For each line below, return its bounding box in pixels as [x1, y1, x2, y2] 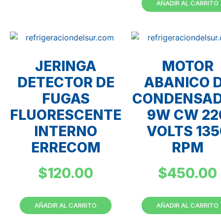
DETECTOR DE [17, 74, 114, 91]
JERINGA [35, 57, 96, 74]
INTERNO [34, 122, 97, 140]
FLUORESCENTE [10, 106, 121, 123]
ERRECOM [31, 139, 101, 156]
